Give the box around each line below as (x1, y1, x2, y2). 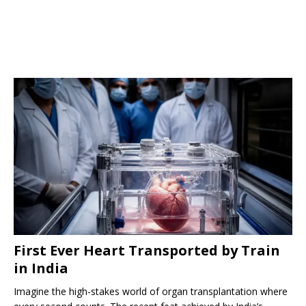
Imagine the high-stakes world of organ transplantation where (14, 284, 288, 298)
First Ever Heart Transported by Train (14, 240, 280, 260)
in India (14, 258, 68, 277)
